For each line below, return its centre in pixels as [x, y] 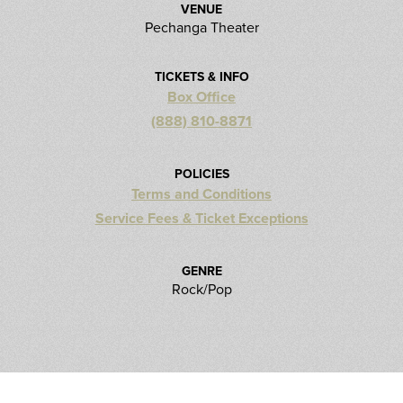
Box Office [201, 97]
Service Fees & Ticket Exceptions [201, 218]
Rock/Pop [201, 289]
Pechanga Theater [201, 27]
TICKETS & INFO [201, 76]
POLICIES [201, 174]
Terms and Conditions [201, 194]
